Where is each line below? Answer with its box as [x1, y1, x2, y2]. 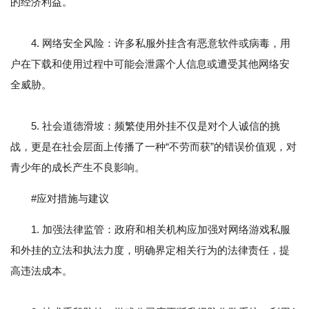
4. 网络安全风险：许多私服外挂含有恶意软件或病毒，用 [10, 37, 290, 50]
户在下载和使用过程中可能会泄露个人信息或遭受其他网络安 [10, 58, 290, 70]
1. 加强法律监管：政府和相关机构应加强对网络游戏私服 [31, 223, 290, 236]
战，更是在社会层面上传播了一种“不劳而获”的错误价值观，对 [10, 141, 297, 153]
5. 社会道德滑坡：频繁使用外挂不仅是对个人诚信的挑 [10, 120, 280, 132]
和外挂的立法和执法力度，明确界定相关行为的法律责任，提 [10, 244, 290, 257]
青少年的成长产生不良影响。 [10, 161, 145, 174]
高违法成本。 [10, 265, 72, 277]
